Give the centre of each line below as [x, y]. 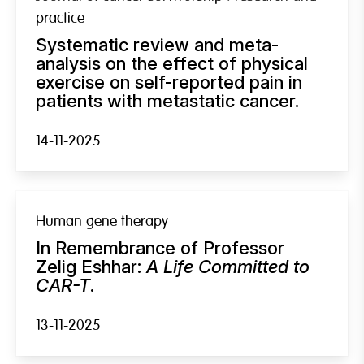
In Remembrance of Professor [160, 247]
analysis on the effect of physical [172, 63]
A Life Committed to [228, 266]
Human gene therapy [102, 221]
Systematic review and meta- [157, 44]
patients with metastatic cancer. [167, 100]
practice [60, 18]
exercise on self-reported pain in [169, 82]
